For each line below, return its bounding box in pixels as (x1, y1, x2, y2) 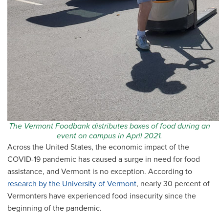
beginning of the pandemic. (7, 202, 102, 214)
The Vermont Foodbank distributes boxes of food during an (9, 120, 210, 132)
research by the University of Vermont (7, 178, 136, 190)
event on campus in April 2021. (57, 130, 162, 142)
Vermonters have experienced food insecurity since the (7, 190, 196, 202)
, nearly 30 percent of (136, 178, 210, 190)
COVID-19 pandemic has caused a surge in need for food (7, 153, 200, 165)
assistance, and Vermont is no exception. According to (7, 166, 192, 177)
